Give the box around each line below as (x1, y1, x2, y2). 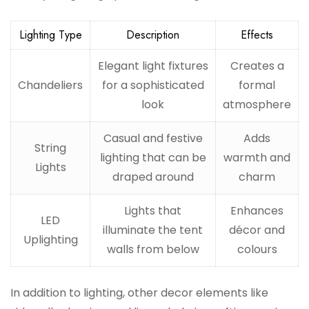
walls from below (106, 241, 199, 258)
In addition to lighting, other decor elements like (10, 285, 268, 301)
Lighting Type (19, 27, 82, 43)
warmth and (223, 150, 290, 166)
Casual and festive (103, 130, 203, 147)
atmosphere (223, 97, 291, 113)
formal (239, 77, 275, 94)
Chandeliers (18, 77, 83, 94)
